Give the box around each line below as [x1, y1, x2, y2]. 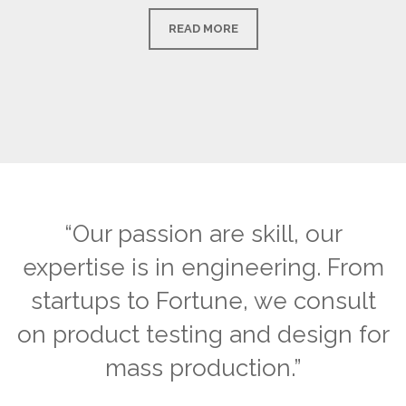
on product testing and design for [16, 321, 390, 349]
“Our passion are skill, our [63, 220, 343, 248]
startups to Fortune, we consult [30, 287, 376, 315]
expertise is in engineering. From [22, 254, 384, 282]
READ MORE [168, 22, 238, 36]
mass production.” [104, 354, 302, 382]
